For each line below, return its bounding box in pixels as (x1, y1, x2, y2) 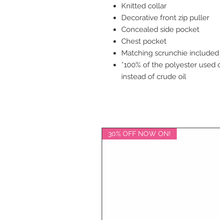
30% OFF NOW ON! (108, 130, 171, 137)
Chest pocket (121, 37, 166, 46)
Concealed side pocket (121, 25, 199, 34)
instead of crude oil (121, 72, 186, 81)
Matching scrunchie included (121, 49, 219, 57)
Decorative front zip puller (121, 13, 209, 22)
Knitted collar (121, 1, 166, 10)
